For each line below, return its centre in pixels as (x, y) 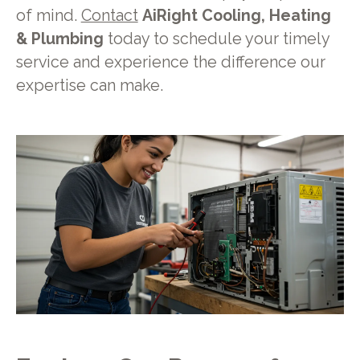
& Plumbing (59, 39)
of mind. (48, 16)
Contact (109, 16)
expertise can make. (89, 86)
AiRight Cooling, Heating (236, 16)
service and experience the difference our (170, 63)
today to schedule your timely (216, 39)
